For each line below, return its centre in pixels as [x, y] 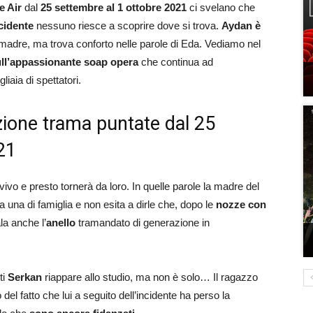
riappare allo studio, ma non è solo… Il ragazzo [150, 277]
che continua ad [176, 62]
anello [61, 223]
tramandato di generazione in [143, 223]
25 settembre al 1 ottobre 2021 [114, 7]
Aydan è [241, 26]
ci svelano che [221, 7]
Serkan [25, 277]
